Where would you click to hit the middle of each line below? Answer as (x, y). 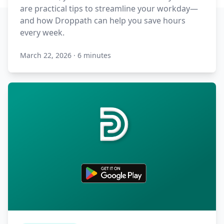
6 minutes (94, 55)
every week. (42, 33)
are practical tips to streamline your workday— (109, 9)
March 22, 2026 (46, 55)
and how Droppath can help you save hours (103, 21)
